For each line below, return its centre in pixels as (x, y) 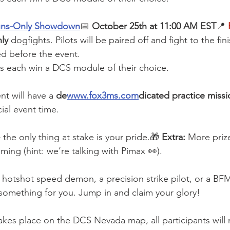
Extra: (174, 137)
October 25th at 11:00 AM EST (154, 26)
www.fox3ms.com (103, 96)
